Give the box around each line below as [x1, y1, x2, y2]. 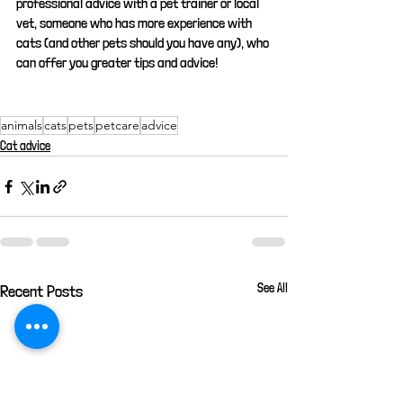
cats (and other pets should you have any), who [16, 34, 272, 51]
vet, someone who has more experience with [16, 14, 255, 31]
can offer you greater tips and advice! [16, 54, 218, 71]
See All [257, 281, 288, 295]
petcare [95, 117, 139, 133]
